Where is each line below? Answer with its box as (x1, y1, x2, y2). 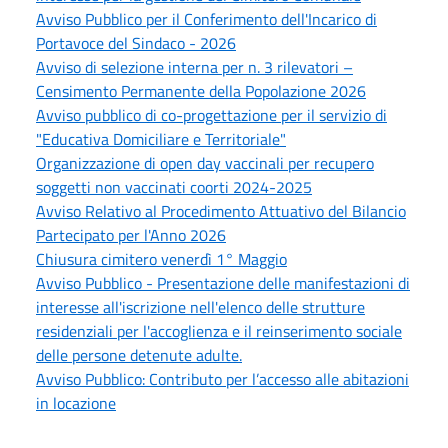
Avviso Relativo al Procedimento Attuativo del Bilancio (36, 198, 406, 223)
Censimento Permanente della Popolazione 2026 (36, 78, 366, 103)
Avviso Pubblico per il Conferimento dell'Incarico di (36, 6, 377, 31)
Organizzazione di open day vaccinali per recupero (36, 150, 374, 175)
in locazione (36, 390, 116, 415)
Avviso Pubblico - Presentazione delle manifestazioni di (36, 270, 410, 295)
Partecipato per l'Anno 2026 (36, 222, 226, 247)
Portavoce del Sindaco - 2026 (36, 30, 236, 55)
